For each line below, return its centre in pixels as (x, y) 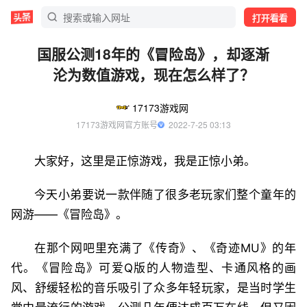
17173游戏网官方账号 (117, 124)
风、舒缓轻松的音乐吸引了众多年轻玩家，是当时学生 (153, 288)
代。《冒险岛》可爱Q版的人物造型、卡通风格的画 (153, 268)
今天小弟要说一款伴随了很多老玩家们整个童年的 (165, 195)
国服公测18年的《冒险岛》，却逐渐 (153, 53)
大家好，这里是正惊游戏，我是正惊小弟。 (145, 161)
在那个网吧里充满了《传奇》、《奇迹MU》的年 (165, 248)
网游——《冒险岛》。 (69, 214)
